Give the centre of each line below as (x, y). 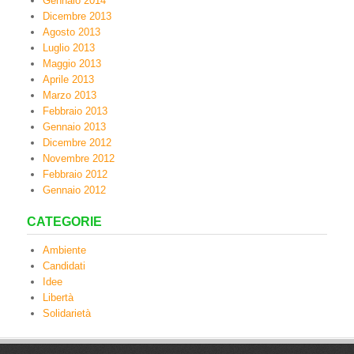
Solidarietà (67, 313)
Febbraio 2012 (75, 174)
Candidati (64, 266)
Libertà (58, 298)
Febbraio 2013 (75, 111)
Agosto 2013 (72, 32)
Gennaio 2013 (74, 127)
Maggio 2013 (72, 64)
